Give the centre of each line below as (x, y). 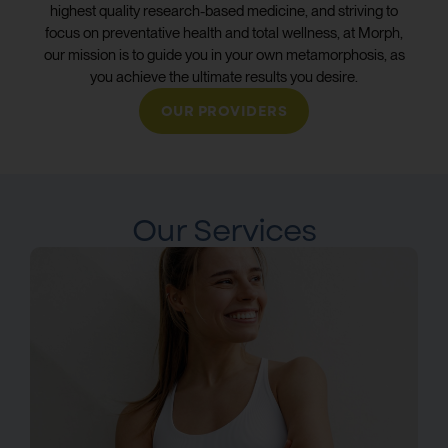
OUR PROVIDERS (224, 110)
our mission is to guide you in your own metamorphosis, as (224, 54)
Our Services (224, 230)
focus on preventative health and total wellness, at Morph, (224, 32)
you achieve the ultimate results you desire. (224, 76)
